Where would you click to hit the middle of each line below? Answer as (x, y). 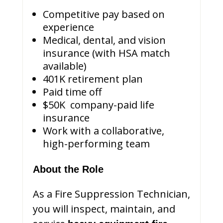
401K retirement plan (93, 79)
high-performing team (96, 143)
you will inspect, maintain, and (104, 209)
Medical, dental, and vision (104, 40)
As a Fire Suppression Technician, (111, 194)
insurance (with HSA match (106, 53)
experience (68, 27)
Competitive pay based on (104, 14)
